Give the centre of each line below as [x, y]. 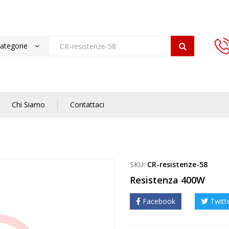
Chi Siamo [28, 105]
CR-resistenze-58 [177, 165]
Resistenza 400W [167, 180]
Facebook [159, 201]
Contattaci [87, 105]
